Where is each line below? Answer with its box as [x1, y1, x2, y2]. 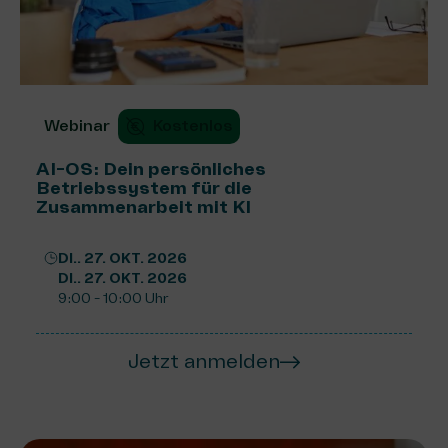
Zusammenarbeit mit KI [36, 195, 251, 218]
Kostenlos [153, 115, 232, 136]
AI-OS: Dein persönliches [36, 157, 266, 180]
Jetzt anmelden [128, 349, 280, 375]
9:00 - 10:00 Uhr [58, 289, 168, 307]
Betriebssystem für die [36, 176, 252, 199]
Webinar [44, 115, 110, 136]
